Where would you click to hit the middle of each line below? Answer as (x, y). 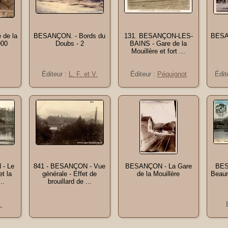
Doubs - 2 (69, 44)
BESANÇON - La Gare (158, 166)
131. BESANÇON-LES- (158, 36)
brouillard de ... (69, 181)
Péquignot (172, 74)
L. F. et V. (83, 74)
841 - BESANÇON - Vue (70, 166)
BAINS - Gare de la (159, 44)
